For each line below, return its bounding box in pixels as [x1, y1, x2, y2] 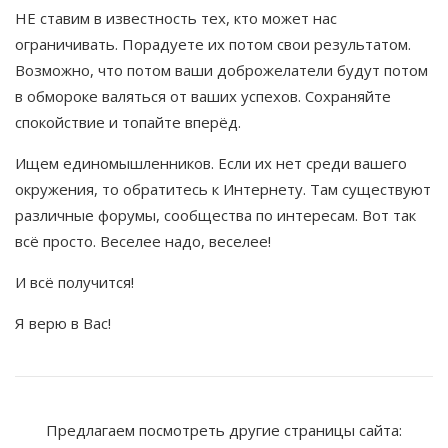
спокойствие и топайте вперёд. [15, 112, 241, 133]
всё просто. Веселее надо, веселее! [15, 231, 271, 252]
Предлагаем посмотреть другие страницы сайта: [46, 420, 402, 441]
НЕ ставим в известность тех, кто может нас [15, 8, 337, 29]
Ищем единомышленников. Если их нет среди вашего [15, 153, 407, 174]
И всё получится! [15, 272, 134, 293]
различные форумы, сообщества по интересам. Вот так [15, 205, 416, 226]
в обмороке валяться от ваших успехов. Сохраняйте [15, 86, 391, 107]
